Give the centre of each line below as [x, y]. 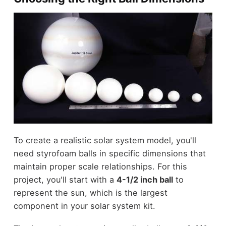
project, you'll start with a [65, 180]
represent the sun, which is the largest [90, 193]
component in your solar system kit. [84, 206]
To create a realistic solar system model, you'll [105, 140]
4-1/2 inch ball [145, 180]
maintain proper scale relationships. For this [100, 167]
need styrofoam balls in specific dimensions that [109, 154]
